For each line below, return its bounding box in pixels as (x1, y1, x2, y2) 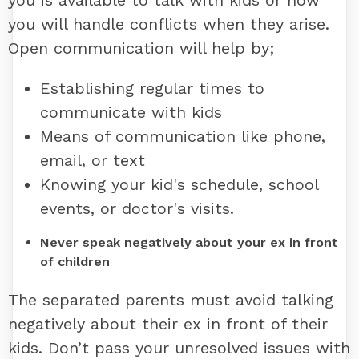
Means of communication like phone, (40, 127, 325, 147)
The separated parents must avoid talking (8, 290, 333, 310)
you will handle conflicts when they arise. (8, 14, 329, 34)
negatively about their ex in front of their (8, 314, 328, 334)
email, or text (40, 151, 145, 171)
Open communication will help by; (8, 38, 274, 58)
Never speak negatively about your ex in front (40, 235, 338, 251)
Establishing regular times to (40, 79, 264, 99)
